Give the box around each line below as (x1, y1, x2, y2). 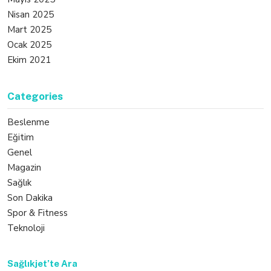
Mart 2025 (7, 24, 51, 36)
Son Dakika (7, 192, 53, 204)
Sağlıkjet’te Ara (7, 258, 77, 269)
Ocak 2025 (7, 39, 51, 51)
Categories (7, 90, 63, 102)
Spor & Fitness (7, 207, 68, 219)
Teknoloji (7, 222, 45, 234)
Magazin (7, 162, 41, 174)
